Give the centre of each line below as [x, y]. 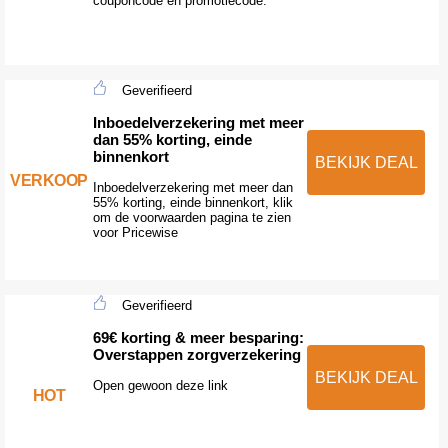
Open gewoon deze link [160, 385]
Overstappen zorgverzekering [196, 354]
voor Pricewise [135, 232]
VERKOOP [49, 180]
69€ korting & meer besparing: [198, 337]
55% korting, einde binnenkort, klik [192, 202]
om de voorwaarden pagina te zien [191, 217]
